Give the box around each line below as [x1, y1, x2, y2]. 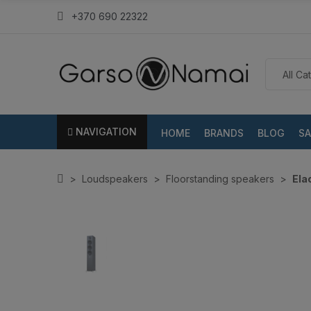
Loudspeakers [82, 173, 148, 185]
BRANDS [204, 126, 244, 139]
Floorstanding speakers [166, 173, 274, 185]
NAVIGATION [76, 126, 137, 138]
